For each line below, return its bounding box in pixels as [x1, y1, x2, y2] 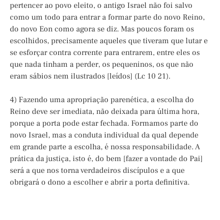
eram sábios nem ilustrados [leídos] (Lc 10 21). [10, 71, 170, 82]
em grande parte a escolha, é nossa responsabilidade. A [10, 142, 200, 152]
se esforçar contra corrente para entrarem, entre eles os [10, 48, 200, 58]
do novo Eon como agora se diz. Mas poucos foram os [10, 24, 194, 34]
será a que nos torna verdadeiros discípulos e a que [10, 165, 185, 176]
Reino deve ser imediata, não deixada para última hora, [10, 107, 199, 117]
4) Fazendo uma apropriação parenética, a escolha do [10, 95, 194, 105]
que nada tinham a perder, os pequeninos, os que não [10, 59, 193, 70]
